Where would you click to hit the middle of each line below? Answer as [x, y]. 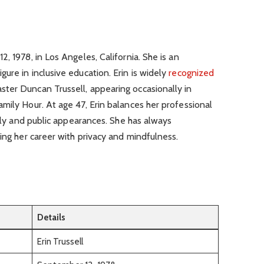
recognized [192, 73]
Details [51, 217]
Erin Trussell [60, 242]
